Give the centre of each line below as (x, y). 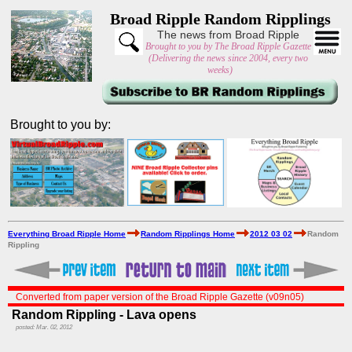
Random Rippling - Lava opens (104, 315)
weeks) (220, 70)
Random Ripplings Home (188, 234)
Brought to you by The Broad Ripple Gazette (228, 46)
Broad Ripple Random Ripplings (220, 19)
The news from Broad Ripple (228, 35)
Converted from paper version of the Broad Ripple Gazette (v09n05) (160, 297)
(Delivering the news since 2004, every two (228, 58)
